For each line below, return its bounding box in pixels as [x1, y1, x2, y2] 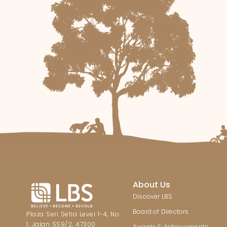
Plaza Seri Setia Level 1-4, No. [26, 209, 121, 218]
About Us [133, 179, 170, 191]
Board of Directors [133, 207, 189, 216]
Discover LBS [133, 192, 173, 201]
